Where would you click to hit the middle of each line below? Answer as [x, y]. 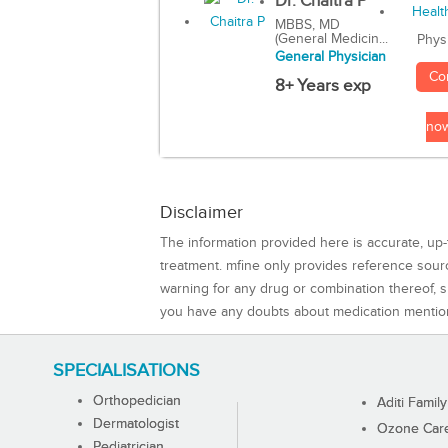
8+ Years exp [322, 86]
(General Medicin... [331, 39]
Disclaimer [201, 212]
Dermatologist [135, 423]
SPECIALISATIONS [126, 370]
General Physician [330, 57]
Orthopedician [136, 400]
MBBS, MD [307, 25]
